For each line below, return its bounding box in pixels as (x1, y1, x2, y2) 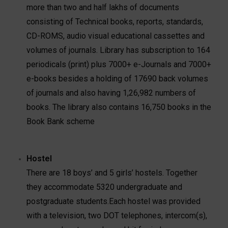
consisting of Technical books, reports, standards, (26, 16, 204, 26)
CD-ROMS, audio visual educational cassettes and (26, 31, 205, 41)
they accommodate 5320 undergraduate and (26, 182, 183, 192)
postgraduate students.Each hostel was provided (26, 196, 201, 206)
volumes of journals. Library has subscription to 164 (26, 45, 211, 55)
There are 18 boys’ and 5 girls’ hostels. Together (26, 167, 198, 178)
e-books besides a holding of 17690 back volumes (26, 73, 209, 83)
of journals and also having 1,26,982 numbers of (26, 88, 196, 98)
